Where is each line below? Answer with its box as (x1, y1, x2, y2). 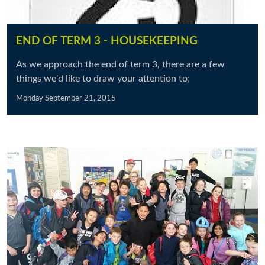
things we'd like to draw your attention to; (16, 74, 190, 83)
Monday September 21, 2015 (16, 95, 116, 102)
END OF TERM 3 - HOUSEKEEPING (16, 35, 198, 47)
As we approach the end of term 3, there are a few (16, 60, 225, 69)
